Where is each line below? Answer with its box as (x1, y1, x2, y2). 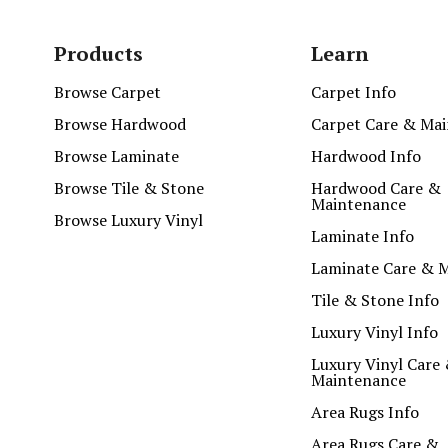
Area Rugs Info (310, 401, 419, 424)
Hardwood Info (310, 145, 421, 168)
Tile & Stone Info (310, 289, 439, 312)
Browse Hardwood (53, 113, 186, 136)
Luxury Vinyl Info (310, 321, 438, 344)
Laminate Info (310, 225, 414, 248)
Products (53, 40, 143, 68)
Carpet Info (310, 81, 396, 104)
